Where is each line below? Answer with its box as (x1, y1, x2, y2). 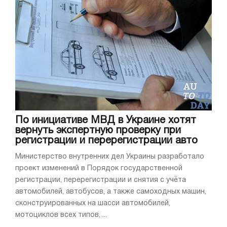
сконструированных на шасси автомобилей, (15, 200, 170, 207)
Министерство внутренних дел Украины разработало (15, 153, 204, 160)
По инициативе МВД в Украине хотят (15, 116, 196, 125)
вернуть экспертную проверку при (15, 126, 181, 135)
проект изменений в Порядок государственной (15, 165, 182, 172)
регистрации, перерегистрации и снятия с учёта (15, 176, 186, 183)
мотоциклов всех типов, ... (15, 211, 107, 218)
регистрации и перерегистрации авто (15, 136, 198, 145)
